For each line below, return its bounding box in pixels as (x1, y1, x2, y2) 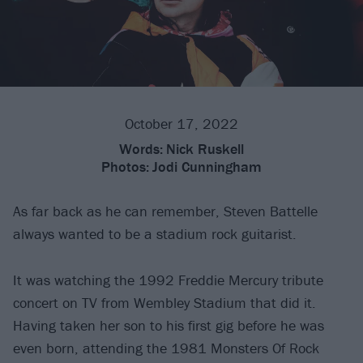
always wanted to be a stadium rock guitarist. (13, 224, 297, 244)
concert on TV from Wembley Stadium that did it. (13, 293, 316, 312)
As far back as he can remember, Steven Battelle (13, 202, 318, 221)
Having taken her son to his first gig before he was (13, 315, 324, 335)
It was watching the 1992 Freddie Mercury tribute (13, 270, 323, 289)
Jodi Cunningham (152, 157, 262, 177)
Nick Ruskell (166, 139, 244, 159)
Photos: (101, 157, 149, 177)
